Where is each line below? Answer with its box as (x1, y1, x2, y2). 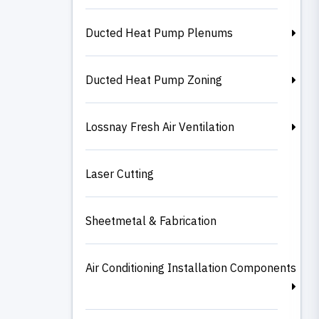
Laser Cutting (85, 166, 154, 181)
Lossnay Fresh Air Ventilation (85, 119, 234, 134)
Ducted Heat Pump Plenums (85, 25, 233, 40)
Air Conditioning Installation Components (85, 260, 296, 275)
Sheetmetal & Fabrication (85, 213, 216, 228)
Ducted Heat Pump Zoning (85, 72, 222, 87)
